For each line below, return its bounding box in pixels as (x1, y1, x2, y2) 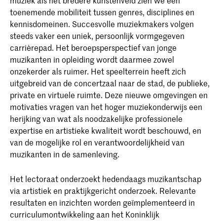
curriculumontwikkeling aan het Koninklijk (10, 209, 159, 220)
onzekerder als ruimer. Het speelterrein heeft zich (10, 65, 186, 76)
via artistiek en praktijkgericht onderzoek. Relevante (10, 185, 196, 196)
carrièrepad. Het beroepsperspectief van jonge (10, 41, 177, 53)
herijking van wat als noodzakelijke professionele (10, 112, 183, 124)
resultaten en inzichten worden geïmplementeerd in (10, 197, 195, 208)
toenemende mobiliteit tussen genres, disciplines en (10, 6, 194, 17)
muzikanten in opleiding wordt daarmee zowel (10, 53, 174, 65)
